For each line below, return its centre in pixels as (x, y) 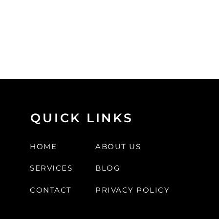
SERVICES (51, 168)
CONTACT (51, 190)
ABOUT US (118, 146)
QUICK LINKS (82, 118)
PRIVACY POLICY (133, 190)
